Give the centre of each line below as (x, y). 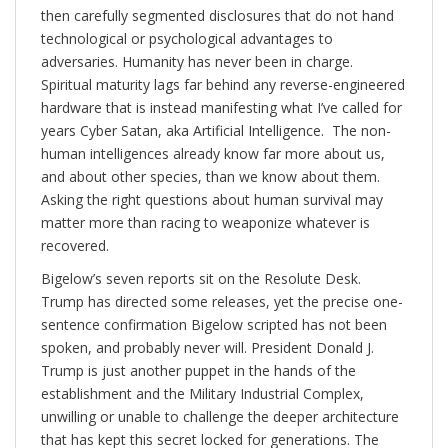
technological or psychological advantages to (187, 39)
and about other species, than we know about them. (210, 177)
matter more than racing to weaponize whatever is (205, 223)
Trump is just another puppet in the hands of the (198, 371)
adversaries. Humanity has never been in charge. (197, 62)
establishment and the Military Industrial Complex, (202, 394)
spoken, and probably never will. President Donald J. (207, 348)
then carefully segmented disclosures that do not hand (217, 16)
